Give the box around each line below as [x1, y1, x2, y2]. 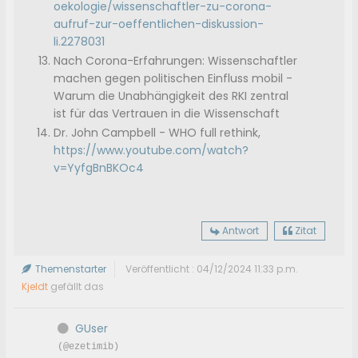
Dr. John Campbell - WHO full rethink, [54, 125, 261, 141]
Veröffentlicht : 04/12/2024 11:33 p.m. [125, 262, 299, 276]
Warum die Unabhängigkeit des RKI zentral [54, 88, 289, 105]
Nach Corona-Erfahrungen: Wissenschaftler [54, 53, 298, 70]
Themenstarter [33, 262, 107, 276]
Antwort [221, 224, 259, 238]
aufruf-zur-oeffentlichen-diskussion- [54, 16, 265, 33]
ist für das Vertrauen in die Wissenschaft [54, 105, 280, 122]
